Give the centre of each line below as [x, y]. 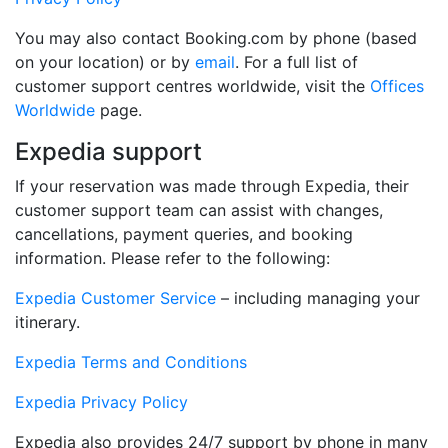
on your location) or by [105, 62]
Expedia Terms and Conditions [131, 362]
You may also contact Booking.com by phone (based [216, 38]
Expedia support [108, 152]
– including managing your [318, 298]
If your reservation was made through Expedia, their [212, 186]
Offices [397, 86]
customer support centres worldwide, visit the [192, 86]
